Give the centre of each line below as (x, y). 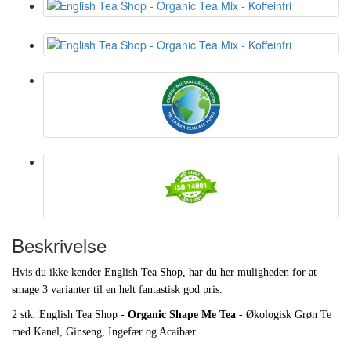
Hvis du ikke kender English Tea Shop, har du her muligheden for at (164, 273)
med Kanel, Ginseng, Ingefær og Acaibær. (105, 332)
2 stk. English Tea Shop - (70, 315)
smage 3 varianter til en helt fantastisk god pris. (119, 290)
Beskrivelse (59, 245)
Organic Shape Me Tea (183, 315)
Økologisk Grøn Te (289, 315)
